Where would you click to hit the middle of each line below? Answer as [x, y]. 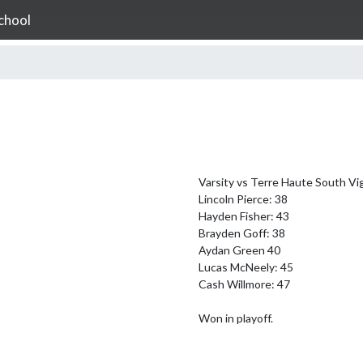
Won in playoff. [236, 318]
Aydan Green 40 [239, 250]
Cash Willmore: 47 [244, 284]
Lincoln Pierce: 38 [243, 199]
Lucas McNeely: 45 [246, 267]
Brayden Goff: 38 [242, 233]
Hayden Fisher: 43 [244, 216]
